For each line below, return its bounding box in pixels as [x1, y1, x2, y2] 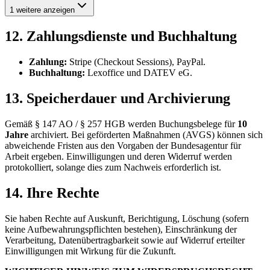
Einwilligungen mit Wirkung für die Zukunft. [5, 245, 176, 256]
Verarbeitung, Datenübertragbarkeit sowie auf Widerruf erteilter [5, 234, 245, 245]
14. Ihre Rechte [5, 184, 99, 201]
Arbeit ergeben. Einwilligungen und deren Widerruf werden [5, 151, 232, 162]
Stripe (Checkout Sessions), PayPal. [67, 57, 206, 67]
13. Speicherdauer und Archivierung [5, 90, 230, 107]
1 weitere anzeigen [10, 5, 75, 15]
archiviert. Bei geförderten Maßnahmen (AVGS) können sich [28, 129, 263, 140]
